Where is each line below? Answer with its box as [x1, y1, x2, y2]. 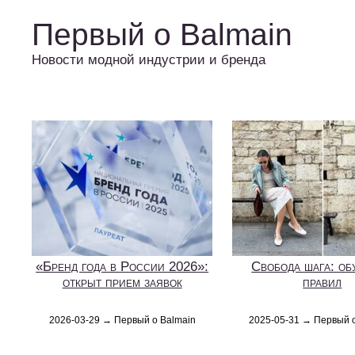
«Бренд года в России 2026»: [36, 258, 209, 274]
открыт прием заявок [62, 274, 182, 290]
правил [303, 274, 342, 290]
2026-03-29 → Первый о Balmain [48, 314, 196, 326]
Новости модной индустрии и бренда [32, 52, 266, 67]
